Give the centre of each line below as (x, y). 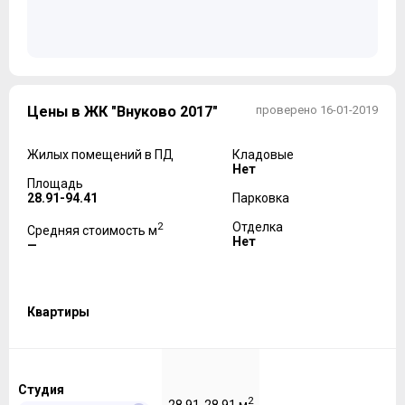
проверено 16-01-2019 (317, 110)
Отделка (257, 227)
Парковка (260, 198)
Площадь (55, 184)
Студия (41, 390)
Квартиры (58, 311)
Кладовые (263, 155)
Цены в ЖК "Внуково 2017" (122, 112)
